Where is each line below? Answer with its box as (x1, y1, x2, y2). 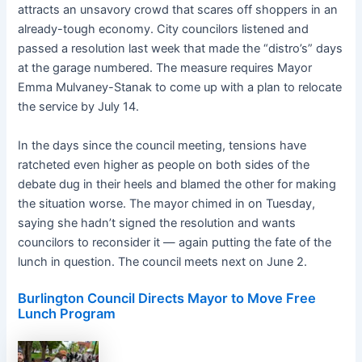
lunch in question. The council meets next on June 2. (18, 254, 308, 269)
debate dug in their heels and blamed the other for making (18, 176, 337, 192)
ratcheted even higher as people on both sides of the (18, 157, 310, 172)
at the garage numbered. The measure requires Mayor (18, 61, 313, 76)
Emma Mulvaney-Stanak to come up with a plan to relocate (18, 80, 343, 95)
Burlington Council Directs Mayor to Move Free (18, 290, 317, 307)
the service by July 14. (18, 99, 140, 115)
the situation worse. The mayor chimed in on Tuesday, (18, 196, 316, 211)
